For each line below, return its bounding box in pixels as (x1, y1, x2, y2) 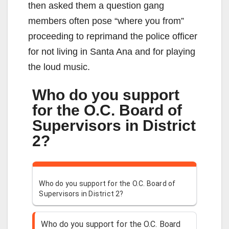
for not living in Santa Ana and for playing (28, 46, 195, 57)
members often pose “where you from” (28, 15, 184, 26)
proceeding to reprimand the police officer (28, 31, 197, 41)
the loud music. (28, 61, 90, 72)
